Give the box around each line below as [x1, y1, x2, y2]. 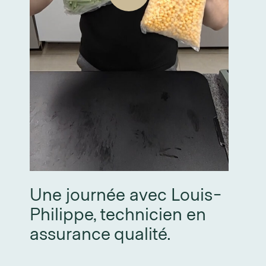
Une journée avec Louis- [30, 182, 222, 204]
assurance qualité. [30, 221, 170, 243]
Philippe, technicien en [30, 202, 206, 224]
